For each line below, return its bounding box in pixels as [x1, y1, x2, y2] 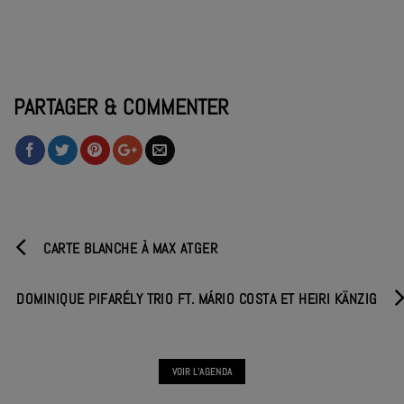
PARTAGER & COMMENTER [14, 92, 229, 121]
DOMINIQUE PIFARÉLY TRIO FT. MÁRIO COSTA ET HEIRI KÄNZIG [16, 289, 378, 308]
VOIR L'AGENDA [171, 364, 233, 378]
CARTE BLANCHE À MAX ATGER [43, 238, 218, 258]
